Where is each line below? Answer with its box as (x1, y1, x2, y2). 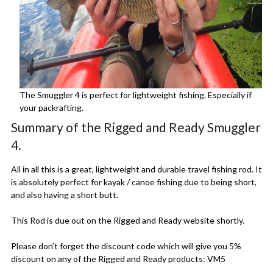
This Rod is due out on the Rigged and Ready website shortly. (10, 215, 244, 226)
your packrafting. (19, 102, 84, 113)
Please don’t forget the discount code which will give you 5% (10, 241, 241, 252)
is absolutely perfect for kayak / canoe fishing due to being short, (10, 177, 257, 188)
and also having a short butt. (10, 190, 118, 200)
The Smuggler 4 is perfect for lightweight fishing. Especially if (19, 90, 252, 101)
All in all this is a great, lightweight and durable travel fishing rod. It (10, 164, 262, 175)
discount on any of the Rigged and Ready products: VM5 (10, 253, 225, 264)
